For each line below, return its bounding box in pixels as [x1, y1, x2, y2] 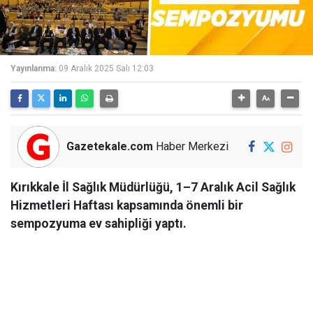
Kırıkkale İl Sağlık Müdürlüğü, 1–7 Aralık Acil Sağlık [10, 180, 296, 194]
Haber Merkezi [153, 140, 228, 153]
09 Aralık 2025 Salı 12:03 [59, 64, 154, 73]
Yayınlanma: [10, 64, 57, 73]
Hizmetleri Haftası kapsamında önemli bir [10, 198, 243, 212]
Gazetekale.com [66, 140, 153, 153]
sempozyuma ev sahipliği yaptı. [10, 217, 187, 231]
